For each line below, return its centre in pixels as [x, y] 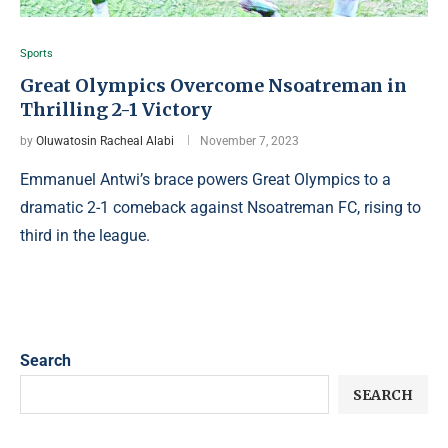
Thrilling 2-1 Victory [116, 109]
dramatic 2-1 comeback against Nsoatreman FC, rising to [220, 207]
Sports [36, 53]
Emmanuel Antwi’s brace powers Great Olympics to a [205, 179]
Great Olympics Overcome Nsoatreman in [213, 85]
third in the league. [85, 235]
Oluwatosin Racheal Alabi [105, 141]
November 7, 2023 [249, 141]
